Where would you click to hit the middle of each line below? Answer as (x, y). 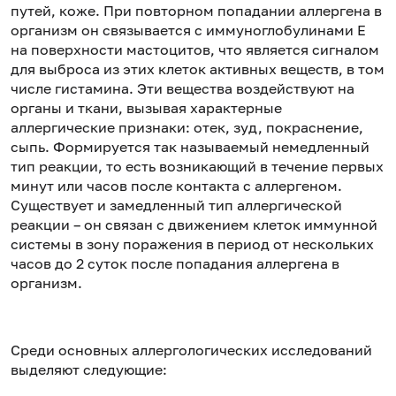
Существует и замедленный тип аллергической (176, 205)
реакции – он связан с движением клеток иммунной (194, 224)
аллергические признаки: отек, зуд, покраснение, (187, 127)
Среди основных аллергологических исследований (191, 350)
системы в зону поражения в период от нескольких (192, 244)
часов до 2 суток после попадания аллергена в (175, 263)
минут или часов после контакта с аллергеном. (176, 185)
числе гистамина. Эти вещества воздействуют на (183, 88)
